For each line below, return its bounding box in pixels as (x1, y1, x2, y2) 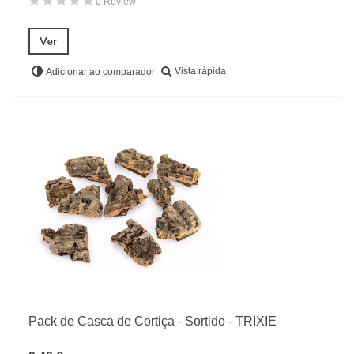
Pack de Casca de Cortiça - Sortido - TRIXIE (28, 314, 277, 329)
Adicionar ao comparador (46, 66, 155, 78)
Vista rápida (175, 66, 226, 77)
